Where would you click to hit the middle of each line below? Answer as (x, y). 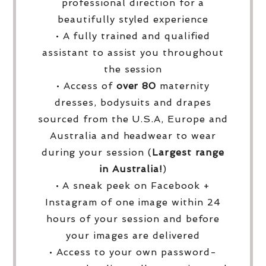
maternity (183, 85)
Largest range (188, 152)
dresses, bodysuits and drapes (133, 102)
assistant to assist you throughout (133, 52)
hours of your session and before (133, 218)
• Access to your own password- (133, 252)
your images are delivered (133, 235)
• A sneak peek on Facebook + (133, 185)
